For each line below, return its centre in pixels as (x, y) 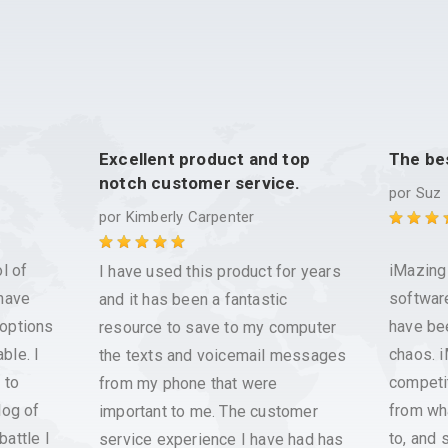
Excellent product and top (204, 159)
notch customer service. (200, 183)
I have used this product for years (220, 271)
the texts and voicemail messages (223, 355)
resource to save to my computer (218, 327)
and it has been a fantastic (193, 299)
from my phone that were (188, 383)
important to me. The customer (208, 411)
